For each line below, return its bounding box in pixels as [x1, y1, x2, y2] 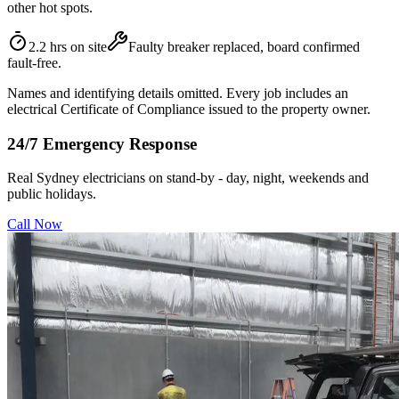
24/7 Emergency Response [7, 134, 197, 153]
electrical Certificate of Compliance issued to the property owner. [7, 101, 370, 117]
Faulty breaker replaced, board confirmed [128, 38, 360, 54]
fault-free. [7, 54, 61, 70]
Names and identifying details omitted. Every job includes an [7, 85, 348, 101]
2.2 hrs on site [28, 38, 107, 54]
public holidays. [7, 186, 96, 202]
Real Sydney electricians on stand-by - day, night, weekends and [7, 170, 369, 186]
